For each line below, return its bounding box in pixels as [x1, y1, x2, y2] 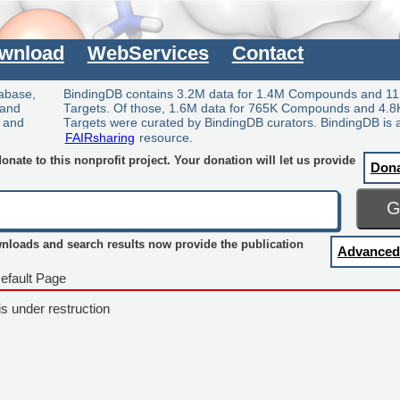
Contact [231, 42, 304, 65]
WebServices [87, 42, 209, 65]
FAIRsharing [64, 130, 135, 146]
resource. [136, 131, 194, 146]
